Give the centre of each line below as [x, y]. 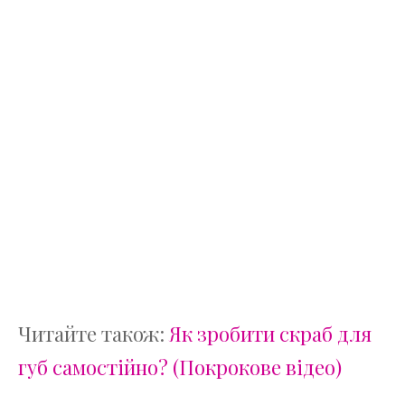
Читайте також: [94, 333]
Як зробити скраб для [270, 333]
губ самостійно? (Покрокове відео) [180, 367]
